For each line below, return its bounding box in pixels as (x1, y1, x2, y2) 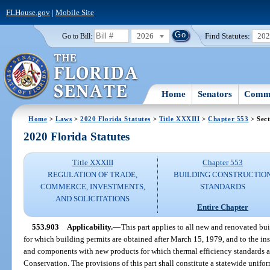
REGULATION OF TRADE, (48, 170, 138, 180)
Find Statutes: (205, 31, 251, 40)
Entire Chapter (197, 202, 249, 212)
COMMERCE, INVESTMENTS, (40, 182, 145, 192)
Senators (198, 89, 233, 99)
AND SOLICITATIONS (55, 194, 130, 204)
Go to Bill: (61, 32, 92, 40)
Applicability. (66, 222, 113, 231)
